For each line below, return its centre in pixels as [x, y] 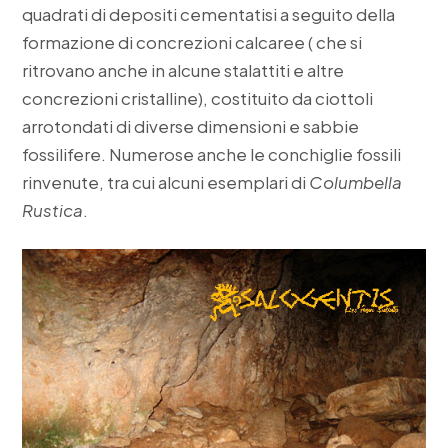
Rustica [53, 209]
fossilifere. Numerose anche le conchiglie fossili [212, 153]
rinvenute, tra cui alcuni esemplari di [166, 181]
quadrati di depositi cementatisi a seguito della [209, 13]
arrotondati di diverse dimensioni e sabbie [191, 125]
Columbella [356, 181]
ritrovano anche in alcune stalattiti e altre [183, 69]
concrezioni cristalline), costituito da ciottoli [198, 97]
